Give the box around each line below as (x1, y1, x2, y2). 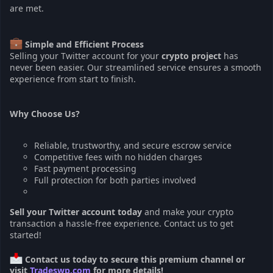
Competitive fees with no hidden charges (34, 151, 202, 163)
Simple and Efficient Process (24, 38, 144, 50)
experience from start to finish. (10, 73, 136, 85)
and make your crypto (142, 205, 233, 218)
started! (10, 229, 41, 241)
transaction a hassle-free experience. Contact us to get (10, 217, 233, 229)
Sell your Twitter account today (10, 205, 142, 218)
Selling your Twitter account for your (10, 49, 161, 62)
